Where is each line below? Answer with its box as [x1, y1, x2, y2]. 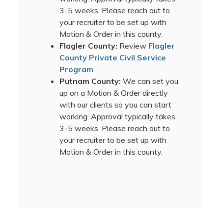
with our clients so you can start [59, 100, 171, 110]
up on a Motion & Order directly [59, 88, 168, 98]
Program [59, 64, 93, 75]
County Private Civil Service [59, 53, 166, 63]
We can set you [123, 76, 178, 86]
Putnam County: [59, 76, 123, 86]
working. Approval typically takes [59, 111, 175, 122]
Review [119, 41, 148, 51]
